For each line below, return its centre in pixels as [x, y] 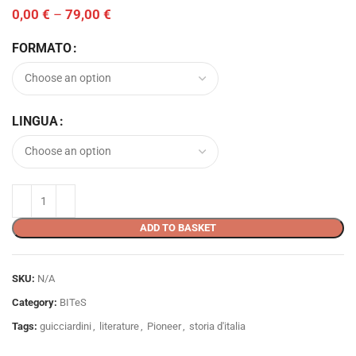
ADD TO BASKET [178, 227]
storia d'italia [217, 326]
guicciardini [66, 326]
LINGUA [35, 121]
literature [119, 326]
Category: [35, 302]
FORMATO [42, 48]
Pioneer [164, 326]
